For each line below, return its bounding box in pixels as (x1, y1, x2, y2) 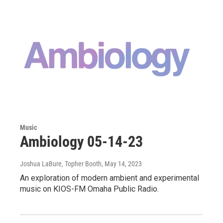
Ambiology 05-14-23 (20, 133, 143, 151)
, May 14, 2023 (102, 160, 142, 168)
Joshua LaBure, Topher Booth (20, 160, 102, 168)
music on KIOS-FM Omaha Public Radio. (20, 184, 159, 194)
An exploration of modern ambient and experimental (20, 173, 199, 183)
